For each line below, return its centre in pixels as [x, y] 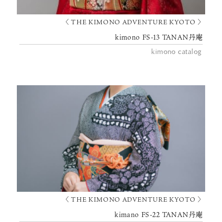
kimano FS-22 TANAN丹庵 [159, 214]
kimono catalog [176, 52]
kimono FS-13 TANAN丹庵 [159, 37]
